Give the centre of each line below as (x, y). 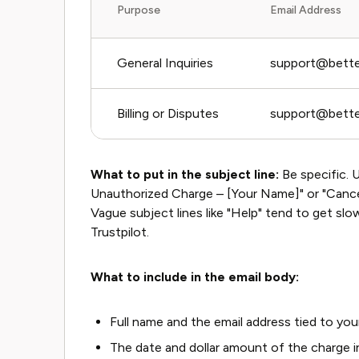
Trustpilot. (120, 232)
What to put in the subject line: (185, 174)
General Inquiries (165, 63)
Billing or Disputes (168, 113)
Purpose (139, 10)
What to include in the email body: (195, 277)
